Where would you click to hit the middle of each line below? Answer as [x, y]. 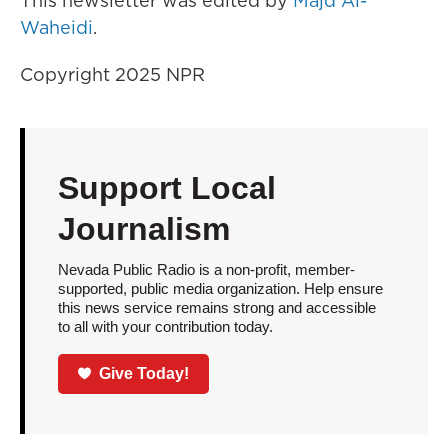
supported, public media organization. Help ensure [220, 288]
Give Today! [144, 373]
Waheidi [56, 27]
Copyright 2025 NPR [112, 74]
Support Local [166, 188]
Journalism [143, 229]
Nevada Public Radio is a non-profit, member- [206, 269]
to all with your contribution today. [165, 326]
